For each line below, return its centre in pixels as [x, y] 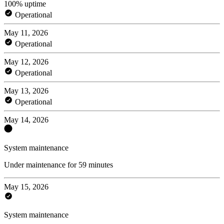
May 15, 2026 [26, 186]
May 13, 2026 [26, 90]
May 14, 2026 [26, 119]
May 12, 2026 [26, 61]
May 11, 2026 [26, 32]
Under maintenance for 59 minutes [58, 164]
